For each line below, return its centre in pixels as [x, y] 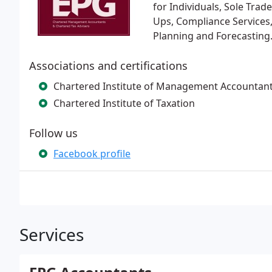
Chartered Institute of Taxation [124, 103]
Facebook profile [92, 154]
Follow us [53, 133]
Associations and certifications [108, 66]
